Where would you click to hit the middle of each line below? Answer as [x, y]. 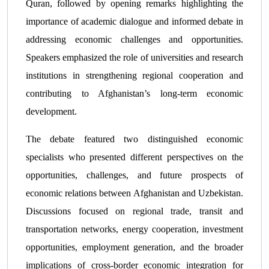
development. [51, 112]
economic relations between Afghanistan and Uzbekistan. [134, 193]
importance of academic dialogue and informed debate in [134, 22]
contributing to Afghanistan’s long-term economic [134, 94]
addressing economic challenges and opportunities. [134, 40]
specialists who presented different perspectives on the [134, 157]
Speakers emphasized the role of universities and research [134, 58]
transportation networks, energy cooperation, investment [134, 229]
